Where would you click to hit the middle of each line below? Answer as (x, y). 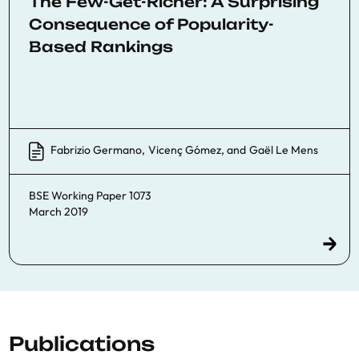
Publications (82, 343)
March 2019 (58, 211)
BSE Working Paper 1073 (90, 195)
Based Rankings (101, 46)
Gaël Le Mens (284, 150)
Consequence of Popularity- (151, 24)
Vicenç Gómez (185, 150)
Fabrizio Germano (96, 150)
